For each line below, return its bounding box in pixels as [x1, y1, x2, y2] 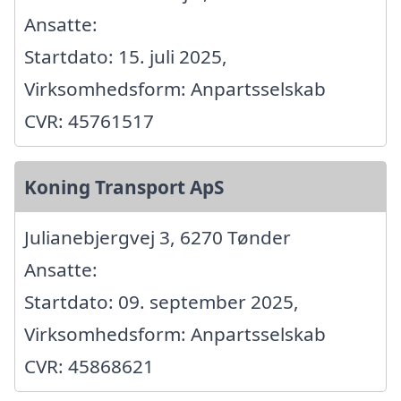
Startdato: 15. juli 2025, [24, 43, 227, 69]
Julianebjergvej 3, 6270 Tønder [24, 224, 291, 250]
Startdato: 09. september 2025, [24, 288, 299, 314]
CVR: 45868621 [24, 353, 154, 379]
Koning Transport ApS [24, 174, 224, 200]
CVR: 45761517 [24, 107, 154, 133]
